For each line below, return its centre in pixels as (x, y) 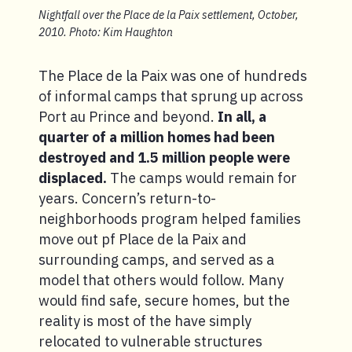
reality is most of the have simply (145, 321)
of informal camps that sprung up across (171, 96)
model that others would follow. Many (161, 280)
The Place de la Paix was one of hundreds (173, 75)
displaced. (73, 178)
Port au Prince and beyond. (128, 116)
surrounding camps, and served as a (156, 259)
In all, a (242, 116)
